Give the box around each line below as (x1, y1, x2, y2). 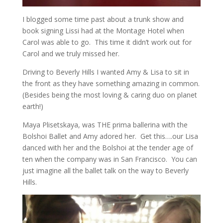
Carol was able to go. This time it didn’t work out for (22, 37, 192, 47)
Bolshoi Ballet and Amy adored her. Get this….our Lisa (22, 131, 198, 141)
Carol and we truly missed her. (22, 49, 121, 59)
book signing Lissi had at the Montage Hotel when (22, 26, 184, 36)
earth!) (22, 102, 43, 111)
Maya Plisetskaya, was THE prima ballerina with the (22, 120, 188, 130)
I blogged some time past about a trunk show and (22, 14, 184, 24)
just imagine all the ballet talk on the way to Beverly (22, 166, 189, 176)
